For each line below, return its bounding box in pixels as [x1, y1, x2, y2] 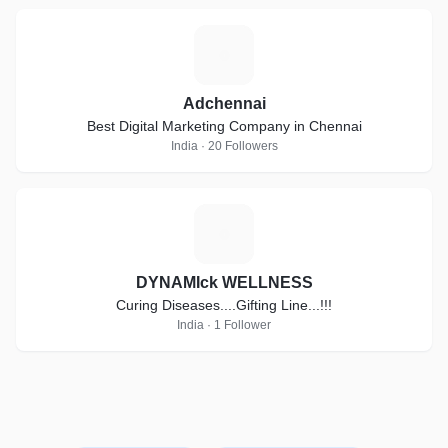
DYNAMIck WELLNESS [135, 274, 313, 291]
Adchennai [182, 95, 266, 112]
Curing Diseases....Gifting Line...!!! [116, 297, 332, 313]
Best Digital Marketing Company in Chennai [86, 118, 362, 134]
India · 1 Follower [177, 318, 271, 332]
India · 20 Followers [170, 139, 278, 153]
